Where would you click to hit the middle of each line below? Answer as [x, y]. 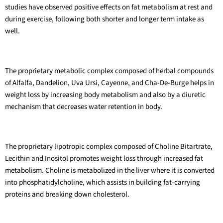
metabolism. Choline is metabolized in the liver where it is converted [110, 170]
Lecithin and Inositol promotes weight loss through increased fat [104, 158]
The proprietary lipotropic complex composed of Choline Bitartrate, [109, 146]
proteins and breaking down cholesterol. [67, 194]
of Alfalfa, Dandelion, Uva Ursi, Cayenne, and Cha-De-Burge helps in [110, 83]
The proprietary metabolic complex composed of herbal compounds [109, 71]
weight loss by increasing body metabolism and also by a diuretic [105, 95]
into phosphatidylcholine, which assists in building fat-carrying [103, 182]
